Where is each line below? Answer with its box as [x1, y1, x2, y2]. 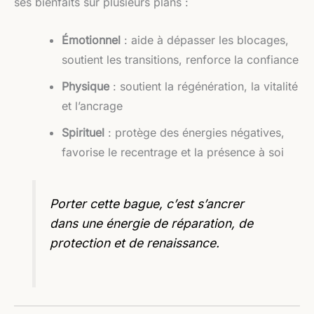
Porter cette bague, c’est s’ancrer [50, 196, 245, 212]
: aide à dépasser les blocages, [121, 32, 289, 47]
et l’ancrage [62, 98, 123, 113]
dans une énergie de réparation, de [50, 216, 254, 231]
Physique [62, 78, 109, 93]
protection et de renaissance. [50, 235, 220, 251]
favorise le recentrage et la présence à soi [62, 144, 284, 159]
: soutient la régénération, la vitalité [109, 78, 298, 93]
